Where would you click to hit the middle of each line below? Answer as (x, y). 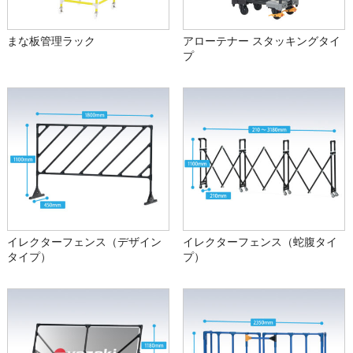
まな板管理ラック (51, 41)
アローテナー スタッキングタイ (262, 41)
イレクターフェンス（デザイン (84, 242)
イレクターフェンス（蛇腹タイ (260, 242)
